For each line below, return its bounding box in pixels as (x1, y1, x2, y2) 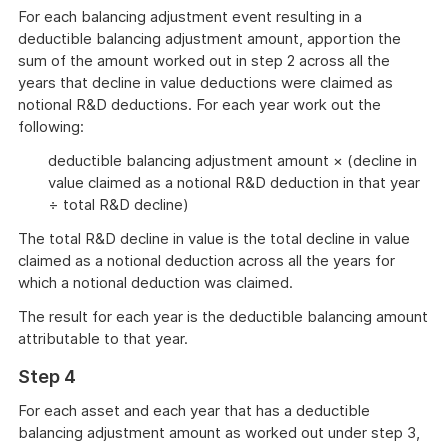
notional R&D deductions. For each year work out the (18, 95, 381, 114)
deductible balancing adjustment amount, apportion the (18, 29, 401, 48)
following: (18, 117, 84, 136)
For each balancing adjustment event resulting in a (18, 7, 362, 26)
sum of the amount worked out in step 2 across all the (18, 51, 390, 70)
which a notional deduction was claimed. (18, 273, 293, 292)
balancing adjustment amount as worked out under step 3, (18, 423, 420, 442)
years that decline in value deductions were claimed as (18, 73, 393, 92)
